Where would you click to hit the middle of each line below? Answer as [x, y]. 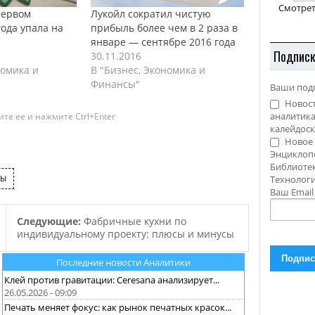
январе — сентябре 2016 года [163, 41]
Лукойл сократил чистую [151, 13]
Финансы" [116, 84]
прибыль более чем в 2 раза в [165, 27]
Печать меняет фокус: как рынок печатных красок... [118, 307]
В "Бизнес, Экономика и [148, 70]
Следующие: [50, 221]
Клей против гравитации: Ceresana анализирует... [112, 279]
